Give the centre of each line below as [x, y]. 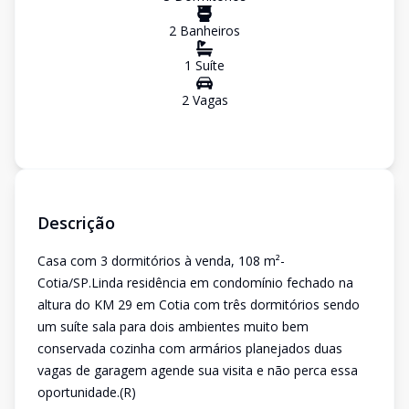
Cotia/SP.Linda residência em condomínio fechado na [195, 283]
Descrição [76, 223]
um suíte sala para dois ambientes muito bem [173, 326]
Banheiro [205, 31]
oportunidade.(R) [87, 392]
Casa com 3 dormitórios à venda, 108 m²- [161, 261]
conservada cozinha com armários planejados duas [190, 348]
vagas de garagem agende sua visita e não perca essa [198, 370]
